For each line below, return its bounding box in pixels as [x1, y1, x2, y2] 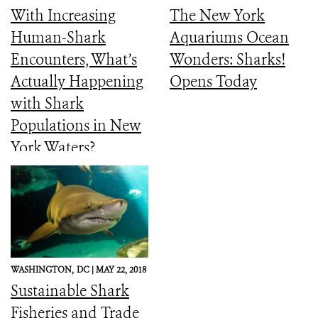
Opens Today [170, 71, 257, 92]
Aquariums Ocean [170, 27, 289, 48]
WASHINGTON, [11, 263, 74, 275]
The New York [170, 5, 265, 26]
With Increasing [11, 5, 116, 26]
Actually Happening [11, 71, 143, 92]
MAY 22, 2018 [96, 263, 146, 275]
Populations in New [11, 115, 141, 136]
